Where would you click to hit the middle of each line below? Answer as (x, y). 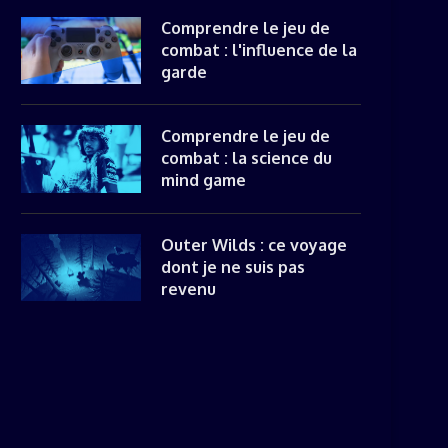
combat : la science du (246, 158)
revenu (188, 288)
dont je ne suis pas (233, 266)
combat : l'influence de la (259, 49)
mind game (203, 180)
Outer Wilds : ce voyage (254, 244)
